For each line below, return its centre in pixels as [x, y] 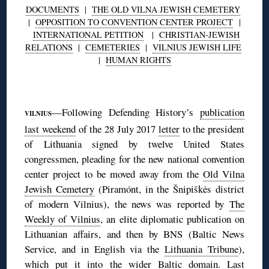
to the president [212, 128]
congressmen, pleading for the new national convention [134, 159]
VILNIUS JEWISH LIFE [197, 47]
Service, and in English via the [95, 249]
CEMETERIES [112, 47]
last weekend [50, 128]
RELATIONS [49, 47]
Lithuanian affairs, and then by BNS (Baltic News [134, 234]
